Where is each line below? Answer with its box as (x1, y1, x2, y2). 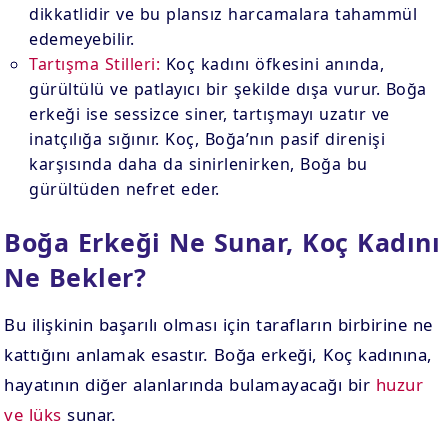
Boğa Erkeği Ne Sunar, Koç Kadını (4, 225, 441, 259)
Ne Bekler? (4, 260, 147, 294)
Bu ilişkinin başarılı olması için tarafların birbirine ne (4, 313, 433, 336)
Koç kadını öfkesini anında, (160, 53, 385, 75)
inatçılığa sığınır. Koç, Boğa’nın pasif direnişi (29, 128, 386, 150)
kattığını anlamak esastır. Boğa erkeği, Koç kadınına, (4, 343, 433, 366)
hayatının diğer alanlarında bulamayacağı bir (4, 373, 376, 396)
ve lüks (4, 403, 62, 426)
